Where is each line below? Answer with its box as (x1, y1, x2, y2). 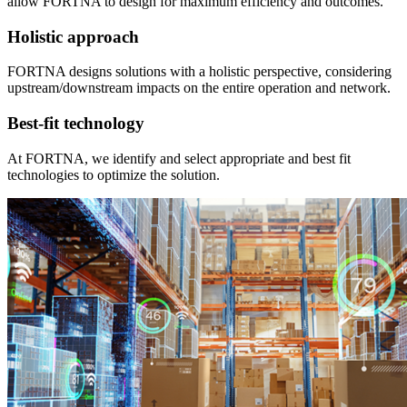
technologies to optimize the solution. (7, 166, 220, 183)
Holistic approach (7, 26, 139, 46)
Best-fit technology (7, 114, 144, 134)
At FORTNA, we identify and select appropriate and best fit (7, 150, 351, 166)
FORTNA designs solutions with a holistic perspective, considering (7, 64, 392, 80)
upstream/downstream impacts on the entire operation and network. (7, 80, 391, 96)
